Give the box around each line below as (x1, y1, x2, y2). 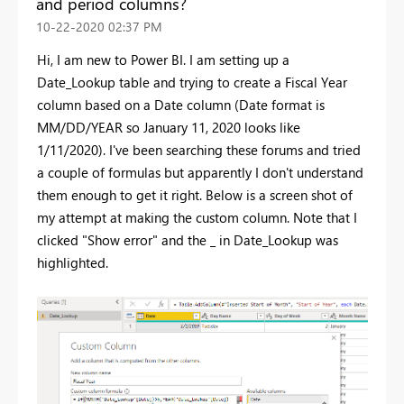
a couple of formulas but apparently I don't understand (37, 162, 363, 181)
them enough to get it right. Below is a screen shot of (37, 185, 353, 204)
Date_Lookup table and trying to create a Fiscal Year (37, 72, 347, 91)
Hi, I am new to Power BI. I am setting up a (37, 50, 289, 69)
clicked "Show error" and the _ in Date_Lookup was (37, 230, 338, 249)
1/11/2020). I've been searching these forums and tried (37, 140, 361, 159)
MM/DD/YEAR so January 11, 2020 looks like (37, 117, 300, 136)
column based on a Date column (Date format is (37, 95, 325, 114)
